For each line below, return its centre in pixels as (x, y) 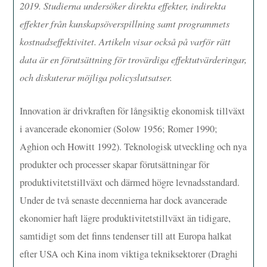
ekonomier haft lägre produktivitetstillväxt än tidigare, (125, 218)
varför (202, 41)
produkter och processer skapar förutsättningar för (115, 164)
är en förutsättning (77, 59)
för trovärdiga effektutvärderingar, (181, 59)
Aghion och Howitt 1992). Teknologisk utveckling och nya (133, 146)
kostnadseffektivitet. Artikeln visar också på (105, 41)
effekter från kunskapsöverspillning (89, 23)
